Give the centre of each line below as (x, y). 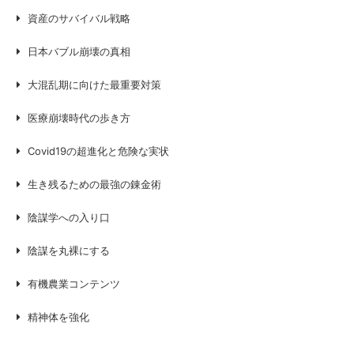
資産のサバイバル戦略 (79, 19)
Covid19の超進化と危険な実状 (99, 151)
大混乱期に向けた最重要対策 (95, 85)
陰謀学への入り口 (69, 218)
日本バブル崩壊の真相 (79, 52)
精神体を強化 (59, 317)
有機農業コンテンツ (74, 284)
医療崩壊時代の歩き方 (79, 118)
